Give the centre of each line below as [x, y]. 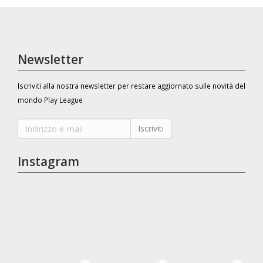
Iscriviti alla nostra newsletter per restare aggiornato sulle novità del [131, 86]
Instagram [48, 161]
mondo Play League [50, 100]
